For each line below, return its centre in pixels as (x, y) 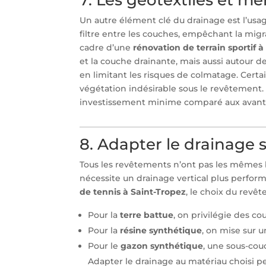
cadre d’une (107, 47)
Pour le (104, 246)
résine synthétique (161, 230)
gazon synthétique (162, 246)
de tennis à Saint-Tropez (133, 191)
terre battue (147, 215)
